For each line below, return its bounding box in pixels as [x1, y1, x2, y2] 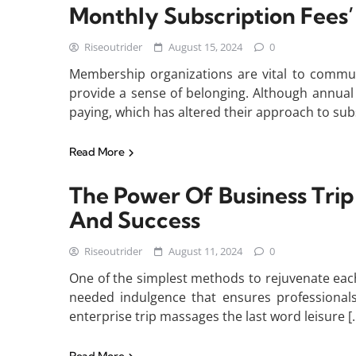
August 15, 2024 [168, 40, 242, 55]
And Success [69, 206, 200, 234]
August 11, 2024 [168, 244, 242, 259]
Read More [69, 145, 126, 160]
